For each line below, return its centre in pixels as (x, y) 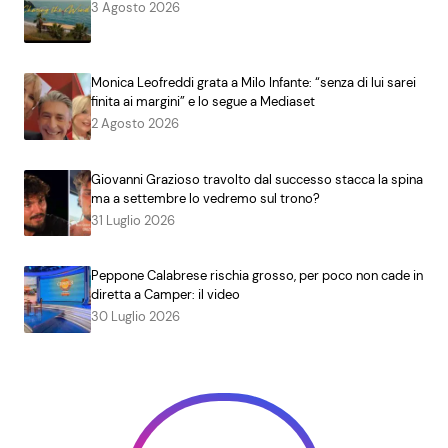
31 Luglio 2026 (132, 220)
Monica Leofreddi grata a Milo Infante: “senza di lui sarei (253, 82)
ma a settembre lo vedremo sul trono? (205, 198)
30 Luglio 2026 (135, 317)
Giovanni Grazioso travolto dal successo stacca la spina (256, 179)
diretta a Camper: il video (165, 295)
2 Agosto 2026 (134, 123)
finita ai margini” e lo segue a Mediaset (202, 101)
